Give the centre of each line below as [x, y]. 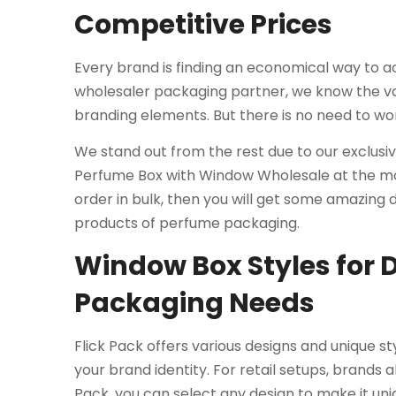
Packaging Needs [194, 303]
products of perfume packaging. [187, 223]
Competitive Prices [203, 24]
